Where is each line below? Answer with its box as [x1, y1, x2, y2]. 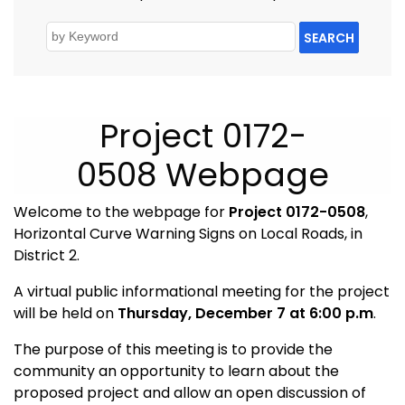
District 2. [14, 245, 80, 267]
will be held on [14, 303, 114, 325]
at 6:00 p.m [289, 303, 373, 325]
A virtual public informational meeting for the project [14, 281, 390, 303]
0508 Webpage [76, 152, 329, 199]
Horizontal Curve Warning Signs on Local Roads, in [14, 223, 363, 245]
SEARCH [304, 28, 354, 47]
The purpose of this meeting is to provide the [14, 339, 333, 361]
